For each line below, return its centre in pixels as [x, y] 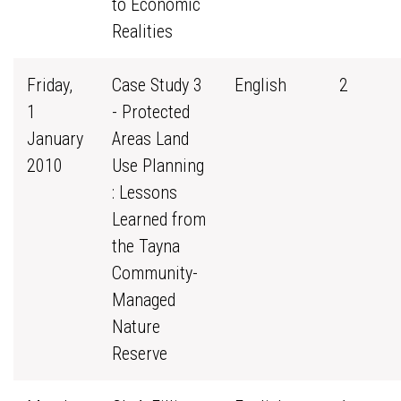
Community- [155, 273]
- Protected [151, 112]
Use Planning [158, 166]
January [55, 139]
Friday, [50, 85]
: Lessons [145, 192]
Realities [142, 31]
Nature [136, 327]
